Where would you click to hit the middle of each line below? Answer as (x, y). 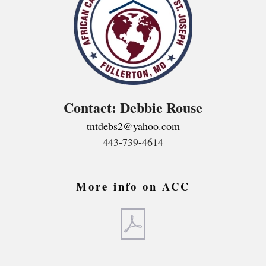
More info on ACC (133, 186)
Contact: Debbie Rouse (133, 107)
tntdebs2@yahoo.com (133, 126)
